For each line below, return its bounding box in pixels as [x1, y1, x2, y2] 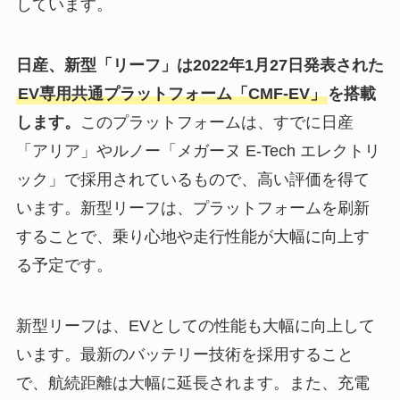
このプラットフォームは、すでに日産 [79, 113, 354, 132]
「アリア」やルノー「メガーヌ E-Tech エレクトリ [15, 142, 380, 161]
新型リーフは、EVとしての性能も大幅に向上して [15, 316, 375, 335]
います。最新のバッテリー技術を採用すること [15, 345, 354, 363]
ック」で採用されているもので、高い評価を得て [15, 171, 370, 189]
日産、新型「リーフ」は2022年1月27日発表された [15, 56, 384, 75]
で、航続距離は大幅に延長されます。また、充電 [15, 373, 370, 392]
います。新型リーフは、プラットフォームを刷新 [15, 199, 370, 218]
